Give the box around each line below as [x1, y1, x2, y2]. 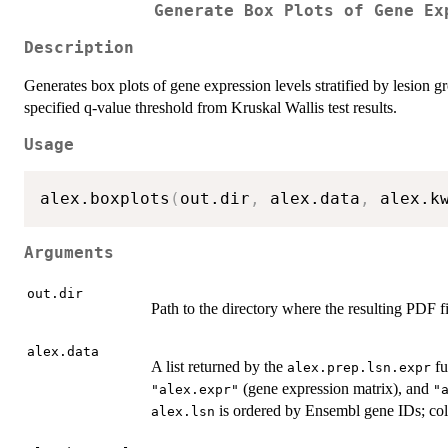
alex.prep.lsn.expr [287, 360, 431, 376]
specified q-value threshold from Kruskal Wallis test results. [24, 98, 397, 116]
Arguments [24, 243, 114, 262]
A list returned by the [151, 358, 287, 376]
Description [24, 38, 134, 57]
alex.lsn [151, 404, 215, 420]
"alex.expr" [151, 382, 239, 398]
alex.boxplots [40, 189, 170, 209]
